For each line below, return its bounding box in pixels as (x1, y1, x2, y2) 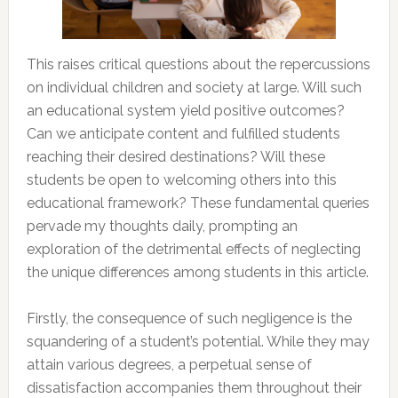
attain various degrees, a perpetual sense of (26, 356, 312, 374)
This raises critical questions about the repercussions (26, 56, 370, 74)
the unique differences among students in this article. (26, 264, 369, 282)
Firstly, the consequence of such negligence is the (26, 310, 352, 328)
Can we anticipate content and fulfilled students (26, 125, 340, 143)
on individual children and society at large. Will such (26, 79, 362, 97)
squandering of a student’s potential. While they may (26, 333, 370, 351)
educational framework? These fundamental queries (26, 195, 370, 212)
